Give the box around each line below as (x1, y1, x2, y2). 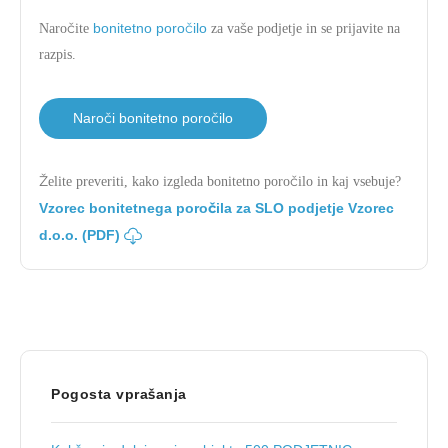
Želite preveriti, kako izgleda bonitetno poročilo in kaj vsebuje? (39, 174, 401, 190)
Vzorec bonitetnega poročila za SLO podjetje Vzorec (39, 200, 394, 217)
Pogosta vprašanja (51, 386, 187, 403)
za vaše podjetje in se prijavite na (207, 21, 400, 37)
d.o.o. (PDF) (39, 227, 124, 244)
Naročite (39, 21, 93, 37)
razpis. (39, 47, 76, 63)
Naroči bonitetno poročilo (73, 110, 233, 127)
